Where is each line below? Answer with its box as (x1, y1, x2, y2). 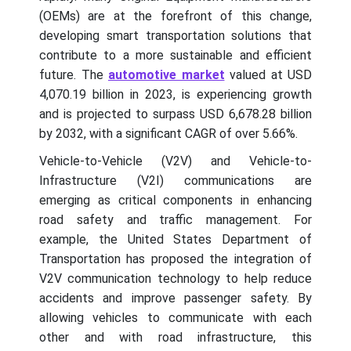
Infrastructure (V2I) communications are (39, 173, 312, 189)
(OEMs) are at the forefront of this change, (39, 9, 312, 24)
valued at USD (224, 67, 312, 83)
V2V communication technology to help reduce (39, 271, 312, 287)
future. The (39, 67, 108, 83)
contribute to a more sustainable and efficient (39, 48, 312, 63)
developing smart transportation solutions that (39, 28, 312, 44)
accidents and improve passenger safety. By (39, 291, 312, 306)
